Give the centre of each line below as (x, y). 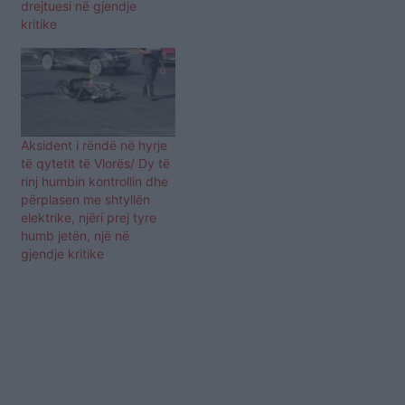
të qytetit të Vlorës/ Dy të (95, 163)
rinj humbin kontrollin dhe (94, 181)
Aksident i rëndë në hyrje (94, 145)
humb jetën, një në (75, 235)
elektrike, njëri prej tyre (89, 217)
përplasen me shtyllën (85, 199)
